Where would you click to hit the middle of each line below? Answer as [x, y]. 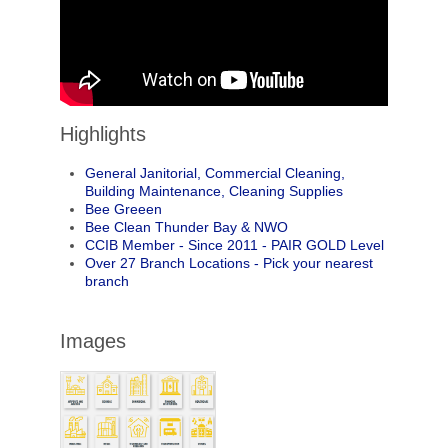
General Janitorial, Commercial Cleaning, [214, 172]
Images [92, 340]
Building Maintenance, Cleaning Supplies [213, 190]
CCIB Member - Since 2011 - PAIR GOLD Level [234, 244]
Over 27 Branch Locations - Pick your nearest [228, 262]
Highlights [102, 133]
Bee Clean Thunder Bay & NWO [186, 226]
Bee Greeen [123, 208]
